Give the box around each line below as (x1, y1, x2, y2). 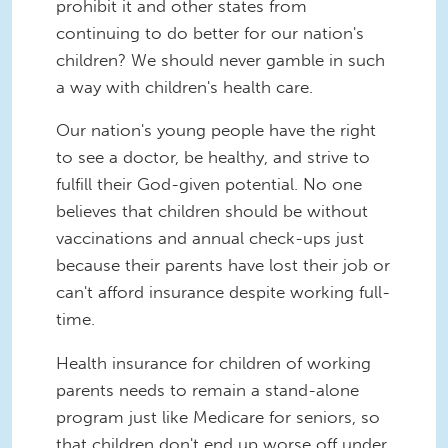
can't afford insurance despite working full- (56, 282, 390, 303)
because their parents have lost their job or (56, 255, 390, 276)
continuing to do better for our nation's (56, 22, 364, 43)
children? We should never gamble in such (56, 49, 385, 70)
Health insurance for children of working (56, 353, 371, 374)
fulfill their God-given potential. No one (56, 174, 362, 195)
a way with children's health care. (56, 76, 313, 97)
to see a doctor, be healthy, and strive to (56, 147, 370, 168)
